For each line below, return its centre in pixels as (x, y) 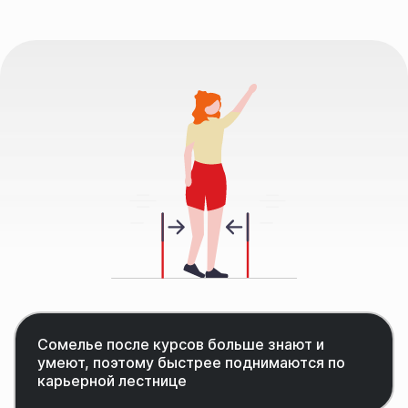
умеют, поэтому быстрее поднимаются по (191, 363)
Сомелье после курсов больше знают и (181, 345)
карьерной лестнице (112, 381)
